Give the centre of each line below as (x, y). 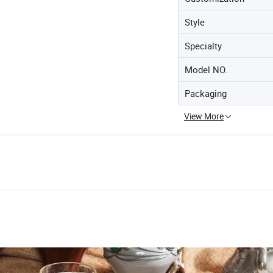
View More (204, 116)
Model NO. (206, 69)
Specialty (203, 45)
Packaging (206, 93)
